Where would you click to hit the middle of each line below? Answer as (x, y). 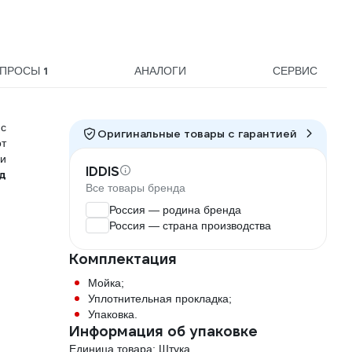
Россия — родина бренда (175, 210)
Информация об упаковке (163, 332)
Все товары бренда (136, 188)
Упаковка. (113, 315)
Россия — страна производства (190, 226)
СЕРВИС (295, 71)
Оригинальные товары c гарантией (197, 134)
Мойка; (106, 283)
